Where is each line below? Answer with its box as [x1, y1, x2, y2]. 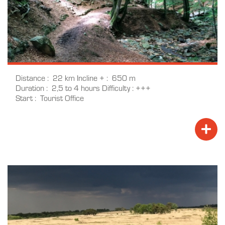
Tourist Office [40, 92, 84, 103]
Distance [16, 72, 45, 83]
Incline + [77, 72, 104, 83]
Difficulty [102, 82, 130, 93]
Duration [16, 82, 44, 93]
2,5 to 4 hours [52, 82, 100, 93]
